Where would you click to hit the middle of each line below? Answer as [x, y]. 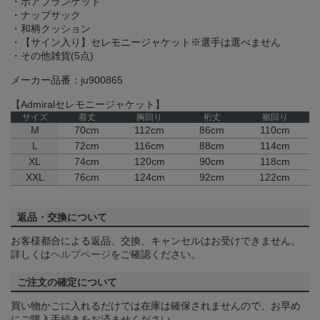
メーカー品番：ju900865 [67, 80]
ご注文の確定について [67, 282]
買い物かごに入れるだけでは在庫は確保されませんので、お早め [156, 305]
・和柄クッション [51, 28]
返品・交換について [62, 217]
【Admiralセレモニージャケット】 [88, 104]
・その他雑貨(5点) [52, 55]
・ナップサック [46, 15]
